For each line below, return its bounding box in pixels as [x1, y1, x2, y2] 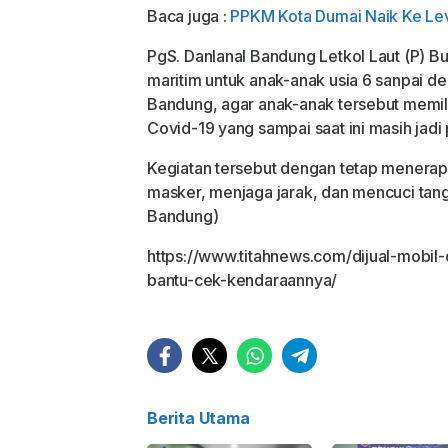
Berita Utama [147, 408, 250, 429]
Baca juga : [147, 6, 231, 27]
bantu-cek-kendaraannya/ [147, 270, 338, 291]
